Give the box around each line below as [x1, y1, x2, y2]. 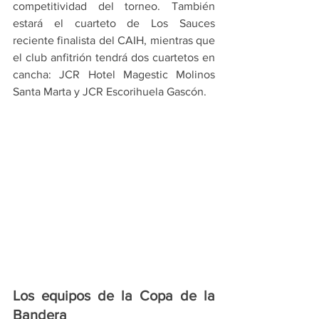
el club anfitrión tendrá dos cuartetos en [13, 51, 215, 63]
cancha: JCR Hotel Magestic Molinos [13, 68, 215, 80]
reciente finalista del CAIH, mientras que [13, 34, 215, 46]
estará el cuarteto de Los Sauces [13, 17, 215, 29]
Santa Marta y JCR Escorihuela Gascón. [13, 85, 206, 98]
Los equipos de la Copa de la [13, 288, 215, 303]
